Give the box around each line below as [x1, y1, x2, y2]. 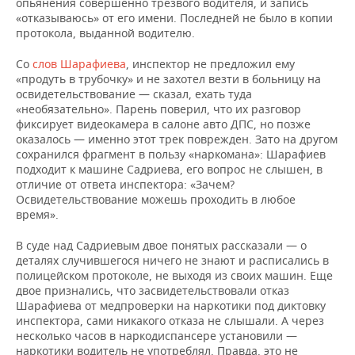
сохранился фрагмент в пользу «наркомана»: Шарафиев [16, 147, 326, 162]
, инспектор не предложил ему [126, 56, 295, 71]
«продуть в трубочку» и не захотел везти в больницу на [16, 71, 321, 86]
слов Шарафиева [32, 56, 126, 71]
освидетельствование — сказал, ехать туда [16, 86, 252, 101]
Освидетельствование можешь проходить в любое [16, 192, 296, 207]
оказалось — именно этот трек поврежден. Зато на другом [16, 132, 338, 147]
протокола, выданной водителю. [16, 25, 195, 40]
